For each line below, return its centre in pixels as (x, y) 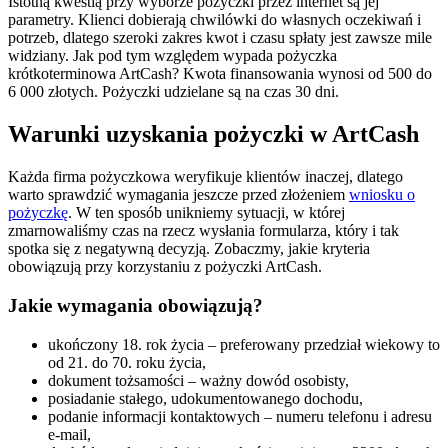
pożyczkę (38, 213)
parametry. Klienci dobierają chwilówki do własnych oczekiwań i (214, 20)
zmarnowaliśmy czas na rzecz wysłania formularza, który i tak (203, 231)
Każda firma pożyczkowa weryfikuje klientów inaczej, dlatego (205, 177)
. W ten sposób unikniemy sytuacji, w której (206, 213)
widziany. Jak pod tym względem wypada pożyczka (172, 56)
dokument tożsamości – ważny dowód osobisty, (198, 380)
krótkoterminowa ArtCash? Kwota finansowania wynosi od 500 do (220, 74)
